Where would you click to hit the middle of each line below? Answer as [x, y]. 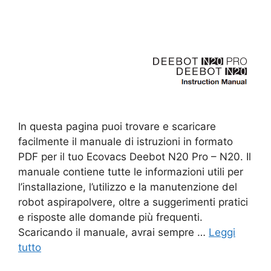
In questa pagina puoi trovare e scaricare [117, 126]
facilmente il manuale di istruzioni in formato [126, 141]
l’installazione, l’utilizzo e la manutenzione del [128, 187]
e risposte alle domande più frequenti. [110, 217]
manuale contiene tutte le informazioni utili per [131, 171]
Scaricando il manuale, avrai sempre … [113, 232]
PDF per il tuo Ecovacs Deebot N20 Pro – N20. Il [135, 156]
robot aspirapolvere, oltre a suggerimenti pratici [133, 202]
